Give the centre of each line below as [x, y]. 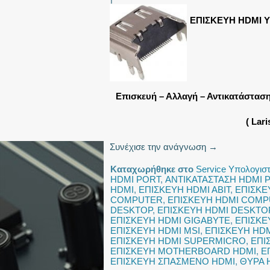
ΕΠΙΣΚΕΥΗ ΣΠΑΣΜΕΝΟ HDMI [173, 261]
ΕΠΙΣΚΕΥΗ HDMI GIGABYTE [170, 220]
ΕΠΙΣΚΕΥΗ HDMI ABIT [184, 190]
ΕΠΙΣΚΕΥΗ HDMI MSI [155, 231]
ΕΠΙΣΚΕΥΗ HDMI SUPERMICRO [178, 241]
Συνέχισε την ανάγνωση [159, 147]
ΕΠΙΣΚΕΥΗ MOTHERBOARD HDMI [183, 251]
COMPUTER [137, 200]
